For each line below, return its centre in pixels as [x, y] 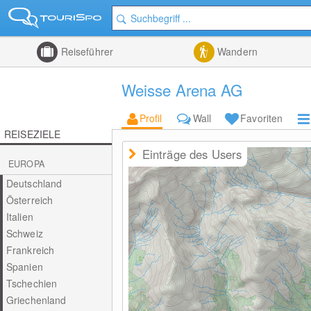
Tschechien [32, 283]
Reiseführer [86, 51]
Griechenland [36, 300]
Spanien [24, 267]
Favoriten [262, 118]
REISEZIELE [33, 134]
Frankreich [30, 250]
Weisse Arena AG [182, 90]
